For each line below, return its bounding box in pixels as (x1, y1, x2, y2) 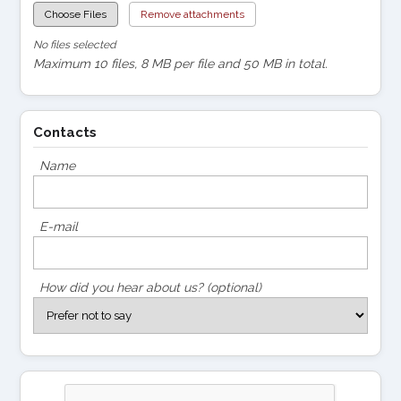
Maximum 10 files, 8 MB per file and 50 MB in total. (33, 55, 328, 71)
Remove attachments (141, 7, 244, 21)
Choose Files (45, 7, 107, 21)
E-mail (39, 218, 78, 234)
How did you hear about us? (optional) (39, 279, 261, 294)
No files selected (33, 38, 115, 51)
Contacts (33, 124, 97, 141)
